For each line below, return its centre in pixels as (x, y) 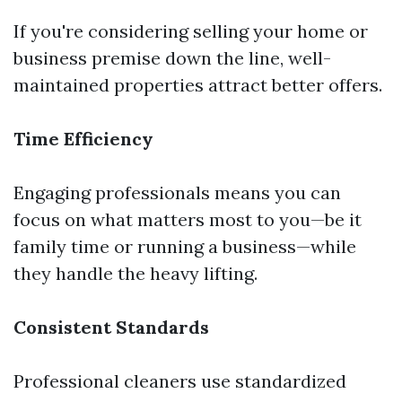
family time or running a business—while (185, 246)
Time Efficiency (83, 139)
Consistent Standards (111, 327)
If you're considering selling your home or (191, 31)
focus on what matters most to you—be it (188, 219)
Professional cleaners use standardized (180, 381)
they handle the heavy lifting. (135, 273)
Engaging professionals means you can (177, 192)
